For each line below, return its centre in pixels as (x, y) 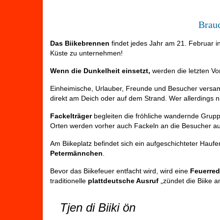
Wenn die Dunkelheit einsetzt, (100, 71)
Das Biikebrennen (80, 43)
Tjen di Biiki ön (98, 208)
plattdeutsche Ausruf (123, 181)
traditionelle (69, 181)
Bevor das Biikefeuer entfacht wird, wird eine (120, 171)
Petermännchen (76, 153)
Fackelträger (71, 116)
